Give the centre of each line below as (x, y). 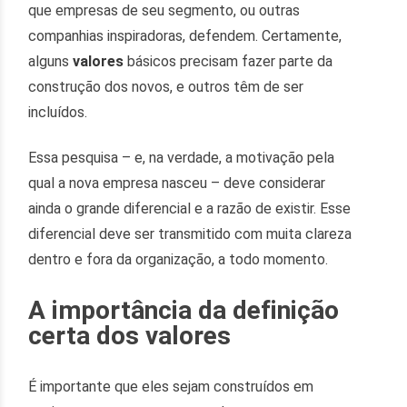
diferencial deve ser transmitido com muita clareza (190, 233)
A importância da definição (184, 310)
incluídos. (58, 112)
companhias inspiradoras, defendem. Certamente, (185, 35)
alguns (51, 61)
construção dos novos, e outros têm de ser (166, 86)
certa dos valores (130, 335)
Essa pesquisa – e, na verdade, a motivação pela (182, 157)
